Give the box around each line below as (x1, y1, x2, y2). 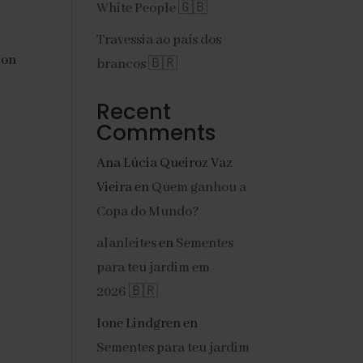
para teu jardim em (96, 259, 211, 276)
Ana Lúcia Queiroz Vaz (96, 155, 233, 172)
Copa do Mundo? (96, 203, 200, 220)
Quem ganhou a (152, 179, 247, 196)
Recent (96, 97, 172, 126)
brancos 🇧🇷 (96, 56, 178, 73)
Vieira (96, 179, 133, 196)
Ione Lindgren (96, 315, 181, 332)
